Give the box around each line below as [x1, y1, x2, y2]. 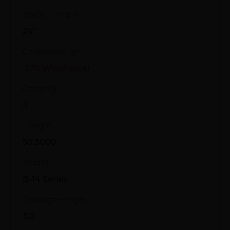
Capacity [23, 83, 56, 93]
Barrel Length [23, 9, 79, 20]
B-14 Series [23, 174, 68, 184]
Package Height [23, 194, 88, 204]
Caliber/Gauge [23, 46, 80, 56]
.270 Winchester [23, 63, 91, 73]
